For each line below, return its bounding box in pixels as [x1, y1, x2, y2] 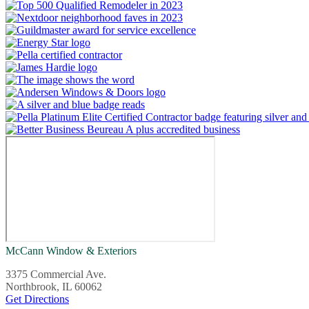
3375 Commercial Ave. [6, 268, 106, 281]
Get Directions [6, 293, 69, 306]
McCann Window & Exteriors [6, 245, 137, 257]
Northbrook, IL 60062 [6, 281, 102, 293]
